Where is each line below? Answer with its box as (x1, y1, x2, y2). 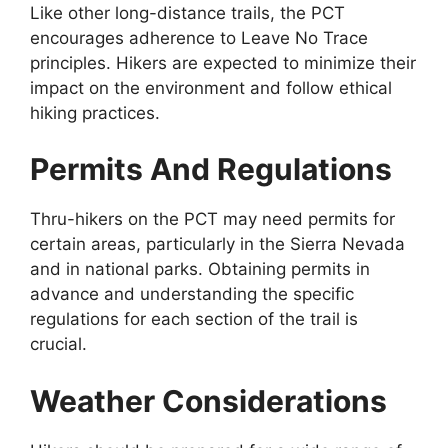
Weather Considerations (30, 382, 387, 419)
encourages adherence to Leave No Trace (30, 27, 368, 48)
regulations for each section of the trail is (30, 309, 358, 329)
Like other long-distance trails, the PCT (30, 2, 345, 23)
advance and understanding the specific (30, 284, 354, 304)
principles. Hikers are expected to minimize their (30, 52, 416, 73)
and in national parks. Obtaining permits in (30, 259, 370, 279)
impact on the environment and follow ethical (30, 77, 392, 98)
